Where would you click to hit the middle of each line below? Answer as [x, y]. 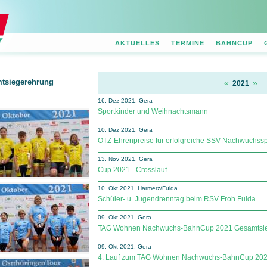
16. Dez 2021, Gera [125, 100]
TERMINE [188, 43]
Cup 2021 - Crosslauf [132, 170]
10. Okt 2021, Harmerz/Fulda [138, 188]
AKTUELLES [137, 43]
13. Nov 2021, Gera [125, 159]
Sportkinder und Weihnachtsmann [153, 111]
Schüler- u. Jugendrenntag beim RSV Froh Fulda [177, 199]
